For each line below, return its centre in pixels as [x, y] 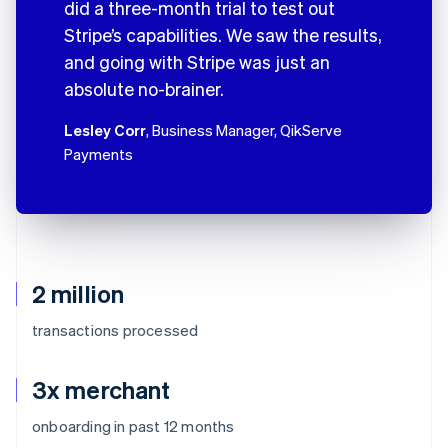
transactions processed [115, 329]
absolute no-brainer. [144, 88]
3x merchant [101, 389]
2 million [78, 293]
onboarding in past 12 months [133, 425]
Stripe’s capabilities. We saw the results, [223, 34]
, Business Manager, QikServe [244, 129]
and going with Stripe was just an [197, 61]
